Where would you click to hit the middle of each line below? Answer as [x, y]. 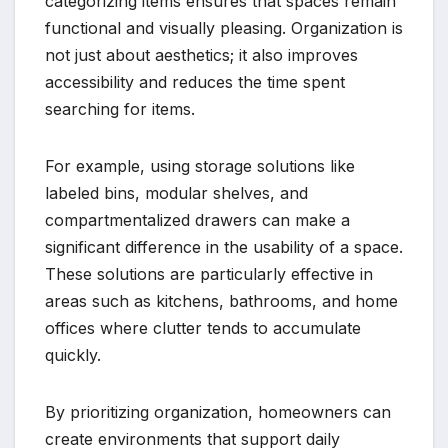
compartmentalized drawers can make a [197, 220]
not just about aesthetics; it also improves [201, 55]
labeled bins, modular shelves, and [176, 193]
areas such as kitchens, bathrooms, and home [221, 301]
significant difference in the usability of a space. [224, 247]
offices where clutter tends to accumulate [203, 328]
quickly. [73, 355]
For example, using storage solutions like [200, 166]
